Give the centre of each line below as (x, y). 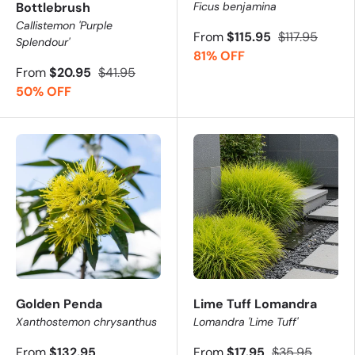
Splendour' (43, 42)
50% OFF (44, 91)
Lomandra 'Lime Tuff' (246, 321)
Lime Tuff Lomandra (255, 303)
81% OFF (219, 55)
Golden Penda (59, 303)
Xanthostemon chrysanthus (86, 321)
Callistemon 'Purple (64, 25)
